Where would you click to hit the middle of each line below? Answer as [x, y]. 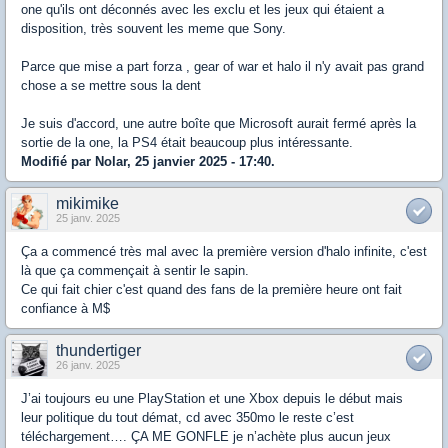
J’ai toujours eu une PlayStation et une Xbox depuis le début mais [212, 399]
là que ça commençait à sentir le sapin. [135, 271]
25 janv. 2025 [88, 218]
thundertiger [98, 351]
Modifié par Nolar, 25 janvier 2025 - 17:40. [148, 162]
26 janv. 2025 [88, 365]
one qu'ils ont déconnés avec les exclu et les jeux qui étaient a [202, 10]
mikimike [87, 204]
